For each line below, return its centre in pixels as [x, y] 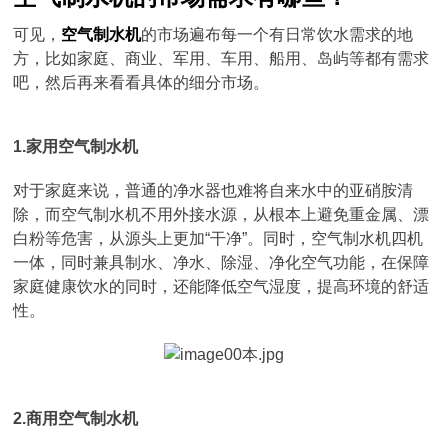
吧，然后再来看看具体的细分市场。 [141, 82]
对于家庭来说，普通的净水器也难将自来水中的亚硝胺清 [213, 190]
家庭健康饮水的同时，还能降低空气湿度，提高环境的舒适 [221, 286]
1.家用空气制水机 [76, 146]
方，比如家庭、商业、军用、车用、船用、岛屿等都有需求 [221, 58]
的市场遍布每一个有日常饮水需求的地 [277, 34]
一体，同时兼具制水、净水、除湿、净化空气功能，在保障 [221, 262]
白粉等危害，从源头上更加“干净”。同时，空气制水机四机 [218, 238]
